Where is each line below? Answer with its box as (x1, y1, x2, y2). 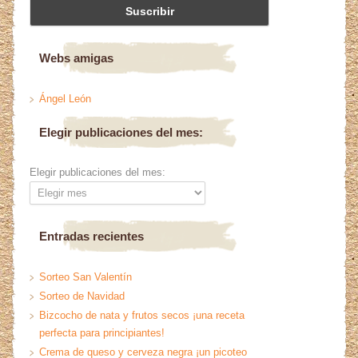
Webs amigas (39, 51, 114, 66)
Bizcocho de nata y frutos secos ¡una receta (39, 309, 245, 322)
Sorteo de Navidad (39, 290, 125, 303)
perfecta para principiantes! (39, 327, 165, 340)
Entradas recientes (39, 229, 145, 244)
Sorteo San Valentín (39, 271, 133, 284)
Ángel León (39, 93, 92, 105)
